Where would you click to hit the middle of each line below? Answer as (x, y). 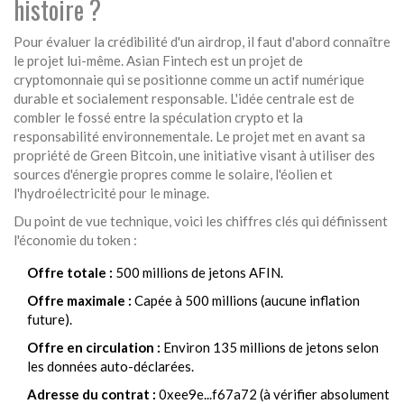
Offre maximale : (79, 301)
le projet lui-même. (70, 61)
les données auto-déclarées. (110, 367)
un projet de (267, 61)
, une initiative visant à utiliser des (274, 156)
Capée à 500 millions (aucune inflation (246, 301)
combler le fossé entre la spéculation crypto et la (158, 118)
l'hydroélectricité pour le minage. (111, 193)
